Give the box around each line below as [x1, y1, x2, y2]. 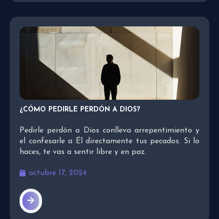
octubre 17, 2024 [29, 169, 87, 177]
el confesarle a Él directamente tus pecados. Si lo [20, 137, 199, 145]
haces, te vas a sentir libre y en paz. [20, 148, 146, 156]
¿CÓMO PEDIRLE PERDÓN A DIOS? [20, 106, 140, 113]
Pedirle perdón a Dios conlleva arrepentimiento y [20, 126, 199, 134]
